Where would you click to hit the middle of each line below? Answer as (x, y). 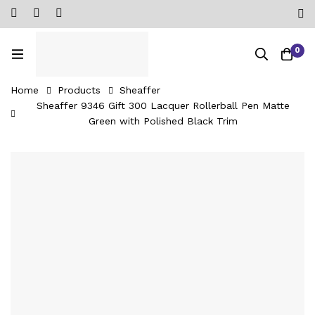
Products (79, 90)
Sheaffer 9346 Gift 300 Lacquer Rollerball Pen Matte (163, 106)
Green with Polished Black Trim (163, 121)
